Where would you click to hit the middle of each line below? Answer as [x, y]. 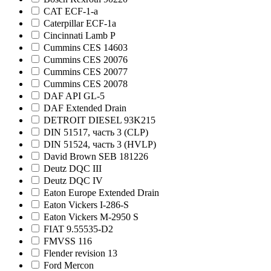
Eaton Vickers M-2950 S [91, 217]
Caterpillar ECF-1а [80, 24]
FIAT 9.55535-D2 [78, 229]
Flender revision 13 [80, 253]
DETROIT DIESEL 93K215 [100, 120]
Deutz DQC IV [73, 181]
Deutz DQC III [73, 169]
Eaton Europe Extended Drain [101, 193]
